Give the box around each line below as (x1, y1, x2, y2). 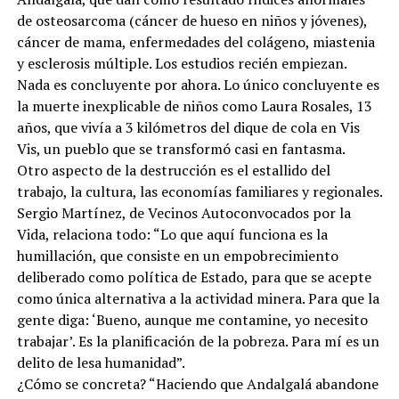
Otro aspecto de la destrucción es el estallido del (16, 160, 330, 180)
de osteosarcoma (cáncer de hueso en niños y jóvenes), (16, 11, 367, 30)
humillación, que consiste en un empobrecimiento (16, 246, 338, 265)
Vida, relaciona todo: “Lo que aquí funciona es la (16, 224, 328, 244)
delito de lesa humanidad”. (16, 353, 185, 372)
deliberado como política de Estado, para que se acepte (16, 267, 371, 287)
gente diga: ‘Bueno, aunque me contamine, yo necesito (16, 310, 368, 330)
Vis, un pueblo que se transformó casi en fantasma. (16, 139, 346, 159)
